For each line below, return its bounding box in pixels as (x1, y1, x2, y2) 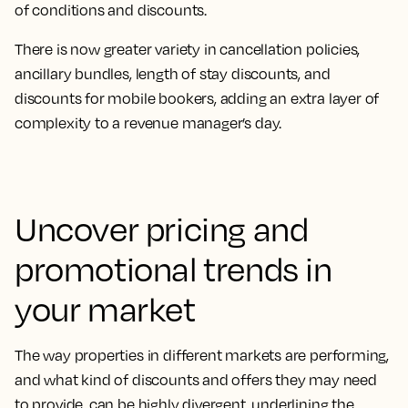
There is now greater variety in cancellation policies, (15, 40, 361, 58)
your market (15, 289, 196, 329)
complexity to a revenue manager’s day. (15, 114, 282, 132)
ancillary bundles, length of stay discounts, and (15, 65, 331, 83)
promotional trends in (15, 249, 332, 289)
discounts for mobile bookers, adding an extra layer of (15, 89, 380, 107)
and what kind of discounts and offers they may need (15, 371, 377, 389)
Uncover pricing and (15, 209, 309, 249)
